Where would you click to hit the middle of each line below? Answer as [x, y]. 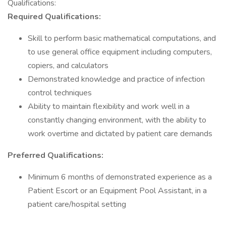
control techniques [60, 93]
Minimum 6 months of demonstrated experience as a [120, 177]
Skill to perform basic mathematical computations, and [122, 38]
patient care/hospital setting [77, 204]
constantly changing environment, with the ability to [117, 120]
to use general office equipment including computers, [120, 52]
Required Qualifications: [54, 17]
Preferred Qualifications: [55, 155]
